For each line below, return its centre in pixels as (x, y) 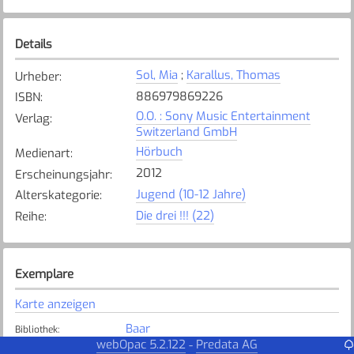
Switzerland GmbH (186, 132)
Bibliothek (36, 329)
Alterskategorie (57, 196)
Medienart (42, 153)
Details (33, 44)
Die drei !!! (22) (175, 215)
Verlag (32, 119)
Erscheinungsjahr (62, 174)
